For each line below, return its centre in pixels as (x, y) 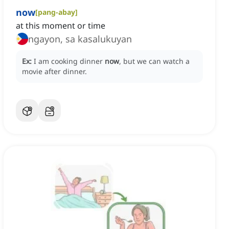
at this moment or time (61, 26)
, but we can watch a (154, 61)
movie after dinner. (54, 72)
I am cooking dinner (69, 61)
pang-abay (56, 12)
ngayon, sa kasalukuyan (80, 39)
